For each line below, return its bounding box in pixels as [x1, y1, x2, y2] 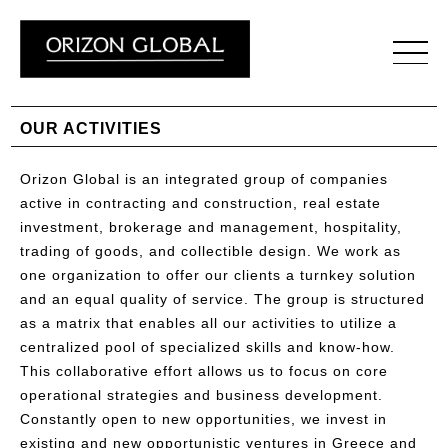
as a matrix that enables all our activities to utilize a [20, 314, 397, 331]
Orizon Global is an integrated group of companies [20, 170, 388, 187]
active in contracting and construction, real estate [20, 194, 381, 211]
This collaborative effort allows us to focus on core [20, 362, 388, 379]
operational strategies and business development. [20, 386, 383, 403]
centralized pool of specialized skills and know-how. [20, 338, 395, 355]
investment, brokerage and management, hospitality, [20, 218, 402, 235]
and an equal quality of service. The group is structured [20, 290, 425, 307]
